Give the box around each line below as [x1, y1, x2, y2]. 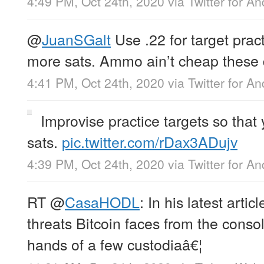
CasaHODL [65, 191, 140, 213]
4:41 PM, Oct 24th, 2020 [27, 74, 164, 92]
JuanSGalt [42, 28, 111, 50]
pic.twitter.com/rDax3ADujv [62, 131, 237, 153]
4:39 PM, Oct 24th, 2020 [27, 155, 164, 173]
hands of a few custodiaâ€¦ [27, 233, 202, 255]
